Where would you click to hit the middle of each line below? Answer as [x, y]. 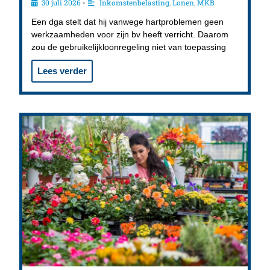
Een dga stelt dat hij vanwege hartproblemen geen [128, 22]
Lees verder [62, 71]
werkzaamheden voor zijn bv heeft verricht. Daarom [130, 35]
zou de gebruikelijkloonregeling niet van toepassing [129, 47]
